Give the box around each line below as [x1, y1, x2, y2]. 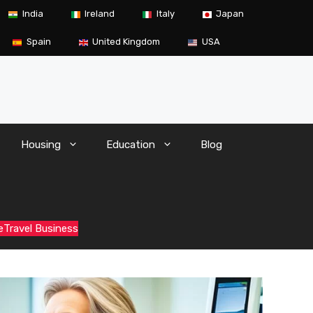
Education [106, 138, 155, 152]
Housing [21, 138, 61, 152]
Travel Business [3, 222, 78, 235]
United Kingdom [92, 36, 161, 47]
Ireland [85, 8, 115, 19]
